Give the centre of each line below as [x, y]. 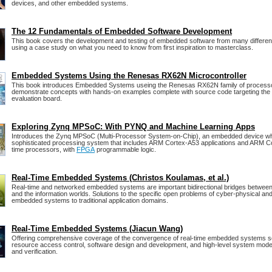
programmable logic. [125, 150]
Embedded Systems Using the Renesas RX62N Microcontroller [129, 76]
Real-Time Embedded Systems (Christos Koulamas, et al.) [120, 178]
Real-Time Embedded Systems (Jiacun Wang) [97, 229]
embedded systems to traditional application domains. [90, 201]
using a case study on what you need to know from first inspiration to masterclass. [132, 48]
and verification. [35, 252]
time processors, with [44, 150]
